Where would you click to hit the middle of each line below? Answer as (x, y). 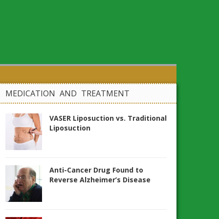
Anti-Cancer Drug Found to (96, 170)
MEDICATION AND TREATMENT (67, 93)
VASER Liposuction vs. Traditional (108, 118)
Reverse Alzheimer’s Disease (100, 180)
